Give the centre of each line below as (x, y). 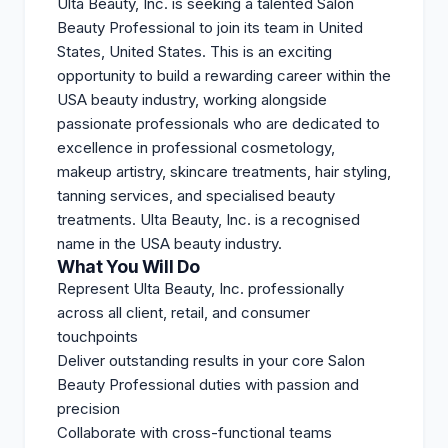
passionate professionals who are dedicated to (218, 123)
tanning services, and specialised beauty (196, 195)
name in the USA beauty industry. (169, 243)
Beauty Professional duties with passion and (208, 384)
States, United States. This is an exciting (194, 51)
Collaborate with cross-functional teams (194, 432)
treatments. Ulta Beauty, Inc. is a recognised (208, 219)
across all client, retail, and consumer (183, 312)
